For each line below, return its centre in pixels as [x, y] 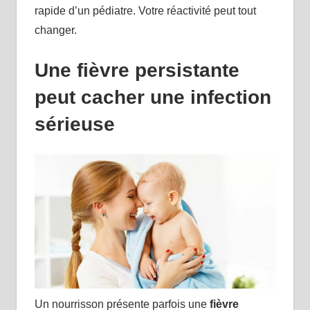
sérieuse [74, 124]
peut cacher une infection [153, 97]
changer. [55, 30]
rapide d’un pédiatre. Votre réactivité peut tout [145, 10]
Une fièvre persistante [137, 70]
